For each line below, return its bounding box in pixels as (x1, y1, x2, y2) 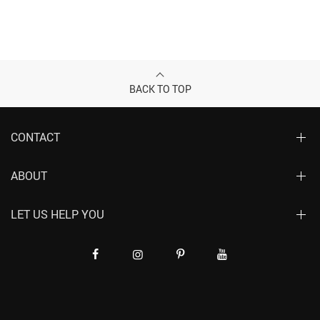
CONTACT (11, 129, 60, 145)
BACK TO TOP (129, 82, 191, 96)
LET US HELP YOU (11, 206, 104, 222)
